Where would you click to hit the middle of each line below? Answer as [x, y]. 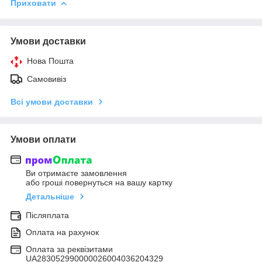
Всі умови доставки [52, 101]
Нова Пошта [50, 61]
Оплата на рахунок [62, 232]
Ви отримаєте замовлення [76, 173]
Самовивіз [46, 79]
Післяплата [47, 216]
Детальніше [50, 197]
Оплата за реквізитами [69, 249]
